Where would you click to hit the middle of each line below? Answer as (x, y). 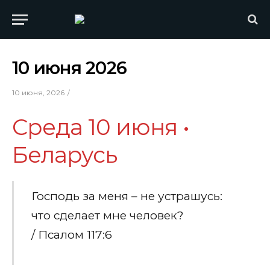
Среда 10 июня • (101, 127)
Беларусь (64, 155)
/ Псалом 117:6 (71, 234)
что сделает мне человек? (107, 215)
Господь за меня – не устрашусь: (127, 196)
